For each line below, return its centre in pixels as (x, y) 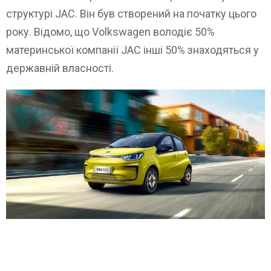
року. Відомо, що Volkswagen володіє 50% (110, 31)
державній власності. (60, 68)
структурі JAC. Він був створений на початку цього (131, 13)
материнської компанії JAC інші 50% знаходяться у (132, 50)
